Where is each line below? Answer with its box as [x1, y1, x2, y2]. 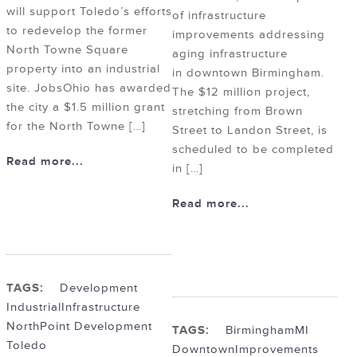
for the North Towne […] [6, 119, 146, 135]
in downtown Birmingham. [172, 65, 324, 81]
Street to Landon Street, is [172, 123, 328, 139]
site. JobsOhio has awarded [6, 80, 171, 96]
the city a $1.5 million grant [6, 100, 165, 116]
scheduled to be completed [172, 142, 334, 158]
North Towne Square [6, 42, 128, 58]
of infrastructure [172, 8, 266, 24]
